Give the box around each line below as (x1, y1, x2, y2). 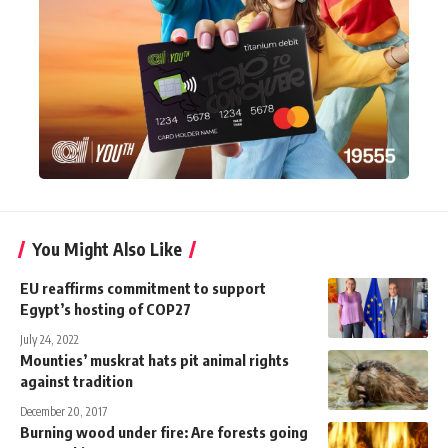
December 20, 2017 (20, 403, 107, 419)
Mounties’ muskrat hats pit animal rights (20, 350, 289, 369)
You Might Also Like (32, 237, 182, 260)
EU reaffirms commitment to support (20, 278, 266, 297)
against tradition (20, 371, 133, 390)
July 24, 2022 (20, 331, 79, 347)
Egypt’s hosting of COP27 (20, 299, 191, 318)
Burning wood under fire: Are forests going (20, 422, 308, 441)
